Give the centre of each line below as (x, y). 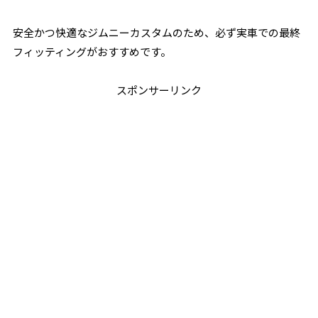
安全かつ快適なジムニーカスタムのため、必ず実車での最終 (157, 32)
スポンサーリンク (159, 90)
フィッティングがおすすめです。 (92, 51)
